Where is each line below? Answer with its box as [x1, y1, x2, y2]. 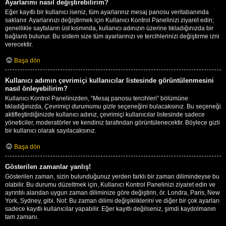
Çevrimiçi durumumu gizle [44, 102, 116, 110]
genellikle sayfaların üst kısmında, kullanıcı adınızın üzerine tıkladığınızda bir [5, 24, 213, 32]
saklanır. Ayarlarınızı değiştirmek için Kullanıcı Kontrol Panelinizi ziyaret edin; [5, 16, 214, 24]
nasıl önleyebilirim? [5, 84, 68, 92]
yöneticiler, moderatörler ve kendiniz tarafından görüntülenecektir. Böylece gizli [5, 119, 220, 126]
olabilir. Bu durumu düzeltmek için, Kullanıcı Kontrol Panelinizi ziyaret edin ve [5, 181, 215, 188]
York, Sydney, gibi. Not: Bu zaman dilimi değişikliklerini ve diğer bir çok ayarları [5, 197, 219, 204]
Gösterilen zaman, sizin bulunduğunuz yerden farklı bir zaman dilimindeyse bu [5, 173, 219, 180]
